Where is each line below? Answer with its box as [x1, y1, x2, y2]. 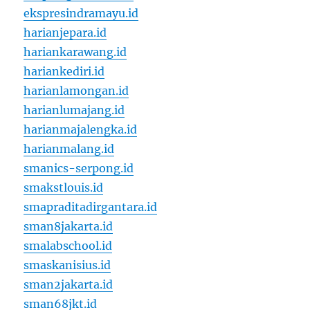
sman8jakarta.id [24, 219, 113, 234]
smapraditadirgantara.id [24, 200, 158, 215]
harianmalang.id [24, 142, 115, 156]
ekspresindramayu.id [24, 6, 139, 21]
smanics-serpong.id [24, 161, 134, 176]
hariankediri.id [24, 64, 105, 79]
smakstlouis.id [24, 181, 104, 195]
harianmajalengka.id [24, 122, 138, 137]
